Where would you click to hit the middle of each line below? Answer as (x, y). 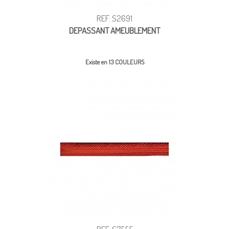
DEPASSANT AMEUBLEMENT (114, 30)
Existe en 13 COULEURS (114, 62)
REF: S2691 (114, 18)
